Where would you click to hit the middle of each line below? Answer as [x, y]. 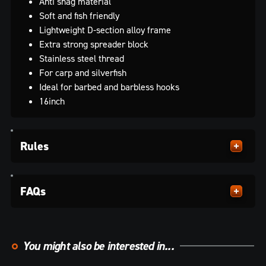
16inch [52, 101]
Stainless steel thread [82, 58]
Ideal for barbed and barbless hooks [109, 86]
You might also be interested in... [98, 246]
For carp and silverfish [83, 72]
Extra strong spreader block [94, 44]
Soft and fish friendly [79, 15]
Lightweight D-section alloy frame [105, 29]
